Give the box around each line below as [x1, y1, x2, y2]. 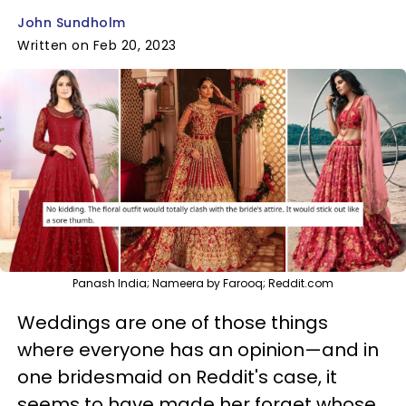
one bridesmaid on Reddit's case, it [17, 363, 337, 390]
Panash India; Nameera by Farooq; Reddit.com [72, 275, 333, 291]
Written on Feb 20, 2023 [17, 36, 177, 54]
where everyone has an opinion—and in [17, 336, 379, 362]
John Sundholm [17, 14, 126, 32]
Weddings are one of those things [17, 309, 328, 335]
